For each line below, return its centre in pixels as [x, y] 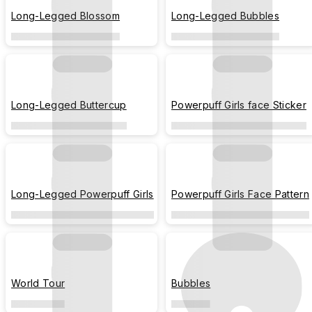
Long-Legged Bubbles [226, 16]
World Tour [38, 283]
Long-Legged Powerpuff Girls [83, 194]
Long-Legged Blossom [66, 16]
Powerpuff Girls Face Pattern [240, 194]
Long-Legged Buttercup [69, 105]
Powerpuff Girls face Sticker [239, 105]
